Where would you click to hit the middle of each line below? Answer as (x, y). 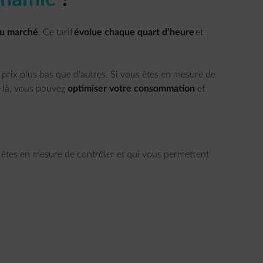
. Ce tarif (56, 32)
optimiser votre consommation (131, 89)
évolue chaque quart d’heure (134, 32)
